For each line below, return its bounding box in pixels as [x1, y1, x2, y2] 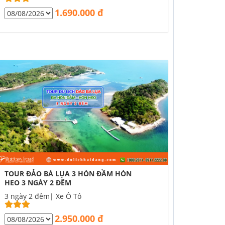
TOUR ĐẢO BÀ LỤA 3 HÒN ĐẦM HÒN [5, 169, 132, 178]
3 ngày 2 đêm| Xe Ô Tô [5, 191, 81, 201]
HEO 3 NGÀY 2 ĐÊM [5, 178, 71, 187]
